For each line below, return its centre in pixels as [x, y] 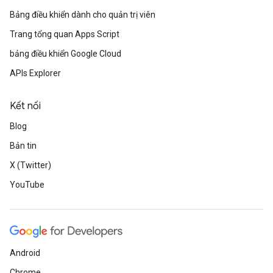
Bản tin [23, 146]
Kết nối [25, 106]
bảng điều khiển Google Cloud [66, 54]
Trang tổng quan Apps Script [65, 34]
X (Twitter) [30, 165]
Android [25, 253]
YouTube [27, 185]
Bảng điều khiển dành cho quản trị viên [83, 15]
